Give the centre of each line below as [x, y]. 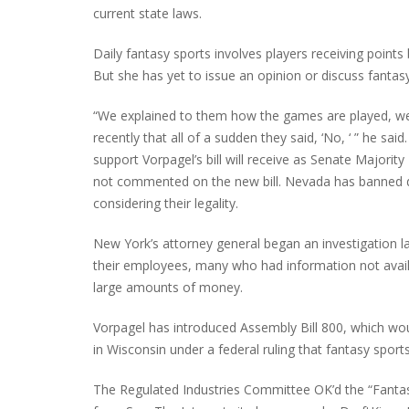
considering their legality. [166, 203]
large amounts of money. [168, 287]
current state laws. [147, 13]
